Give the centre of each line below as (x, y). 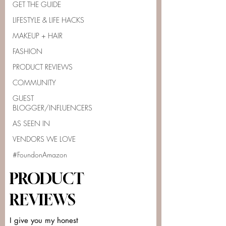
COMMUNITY (34, 82)
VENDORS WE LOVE (44, 139)
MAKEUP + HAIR (38, 36)
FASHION (27, 51)
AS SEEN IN (31, 123)
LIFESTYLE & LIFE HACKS (48, 20)
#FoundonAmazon (40, 155)
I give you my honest (44, 220)
